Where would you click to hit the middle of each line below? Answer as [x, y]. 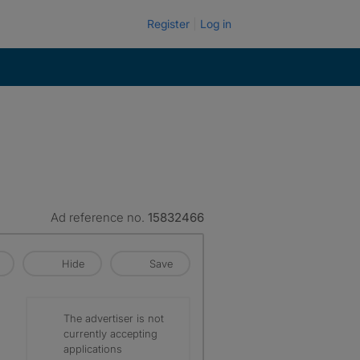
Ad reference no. [99, 217]
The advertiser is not [114, 318]
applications [93, 349]
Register [168, 24]
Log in [216, 24]
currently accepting [110, 333]
